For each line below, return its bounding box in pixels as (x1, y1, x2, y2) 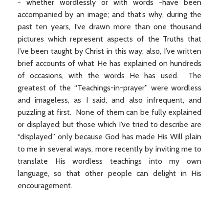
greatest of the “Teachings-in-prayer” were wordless (17, 83, 202, 92)
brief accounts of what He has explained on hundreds (17, 59, 202, 68)
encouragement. (17, 181, 72, 190)
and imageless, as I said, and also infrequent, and (17, 95, 202, 105)
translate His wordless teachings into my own (17, 156, 202, 166)
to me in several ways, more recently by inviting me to (17, 144, 202, 153)
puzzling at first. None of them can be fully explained (17, 108, 202, 117)
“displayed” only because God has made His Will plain (17, 132, 202, 141)
